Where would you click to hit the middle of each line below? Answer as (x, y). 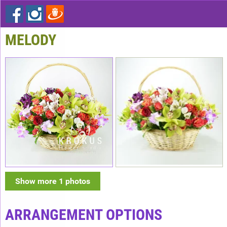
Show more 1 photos (53, 181)
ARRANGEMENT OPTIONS (84, 214)
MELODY (31, 40)
